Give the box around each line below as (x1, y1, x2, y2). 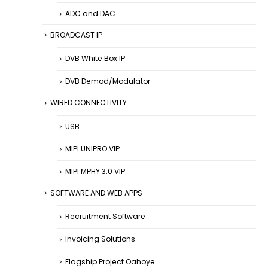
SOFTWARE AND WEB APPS (50, 187, 142, 198)
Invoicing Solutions (65, 233, 135, 244)
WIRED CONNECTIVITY (50, 97, 127, 108)
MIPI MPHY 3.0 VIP (65, 166, 125, 176)
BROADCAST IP (50, 29, 102, 40)
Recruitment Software (65, 211, 145, 222)
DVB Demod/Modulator (65, 76, 150, 87)
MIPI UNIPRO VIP (65, 144, 120, 154)
